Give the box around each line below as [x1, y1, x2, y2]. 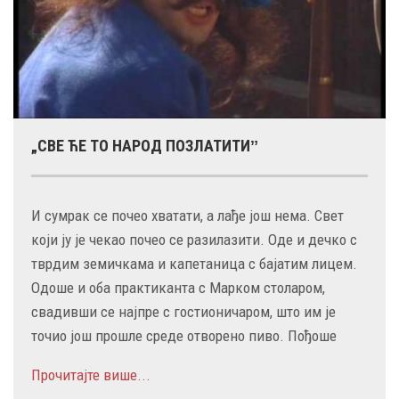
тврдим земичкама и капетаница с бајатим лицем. [31, 254, 357, 273]
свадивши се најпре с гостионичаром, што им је [31, 302, 336, 321]
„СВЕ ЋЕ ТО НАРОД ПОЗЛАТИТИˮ [31, 135, 258, 155]
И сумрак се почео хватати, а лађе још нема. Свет [31, 206, 344, 224]
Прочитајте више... [31, 365, 151, 384]
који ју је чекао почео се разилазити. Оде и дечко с [31, 230, 357, 248]
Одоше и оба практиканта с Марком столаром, [31, 278, 325, 297]
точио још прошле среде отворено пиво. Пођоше [31, 326, 337, 345]
